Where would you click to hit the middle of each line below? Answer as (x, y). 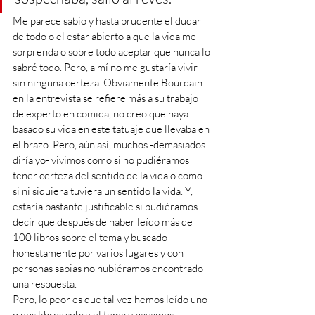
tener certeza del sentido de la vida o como (109, 175)
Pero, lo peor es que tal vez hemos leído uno (111, 299)
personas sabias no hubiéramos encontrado (109, 268)
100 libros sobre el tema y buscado (91, 237)
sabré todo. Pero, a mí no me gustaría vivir (106, 67)
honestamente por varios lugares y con (99, 253)
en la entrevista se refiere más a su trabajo (107, 98)
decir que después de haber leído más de (104, 222)
